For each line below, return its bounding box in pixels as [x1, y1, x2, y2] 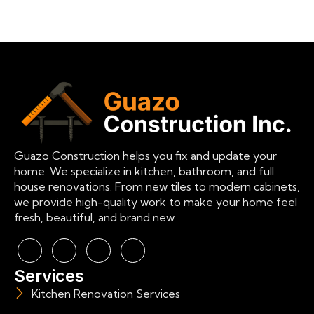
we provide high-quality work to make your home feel [14, 194, 297, 209]
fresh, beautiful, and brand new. [14, 210, 176, 224]
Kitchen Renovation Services [32, 286, 180, 301]
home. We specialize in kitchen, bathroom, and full [14, 163, 274, 178]
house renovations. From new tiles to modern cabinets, [14, 179, 300, 193]
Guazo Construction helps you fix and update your [14, 148, 277, 163]
